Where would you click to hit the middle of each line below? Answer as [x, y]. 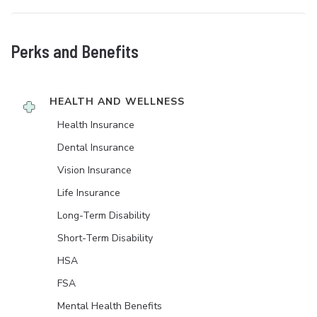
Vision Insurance [94, 171]
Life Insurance [89, 193]
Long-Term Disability [104, 216]
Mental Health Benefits [110, 306]
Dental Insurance [96, 148]
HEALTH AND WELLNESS [117, 102]
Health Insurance [96, 125]
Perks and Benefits [75, 52]
